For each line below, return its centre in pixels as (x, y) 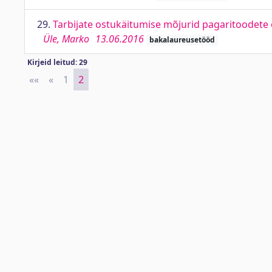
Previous (73, 80)
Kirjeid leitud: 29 (57, 62)
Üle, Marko (66, 39)
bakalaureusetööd (182, 40)
